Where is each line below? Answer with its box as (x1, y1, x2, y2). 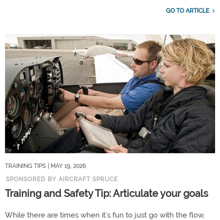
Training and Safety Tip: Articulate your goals (5, 187, 208, 199)
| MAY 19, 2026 (48, 162, 86, 169)
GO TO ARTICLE (166, 7, 209, 14)
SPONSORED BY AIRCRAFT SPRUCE (6, 175, 118, 183)
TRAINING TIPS (5, 162, 46, 169)
